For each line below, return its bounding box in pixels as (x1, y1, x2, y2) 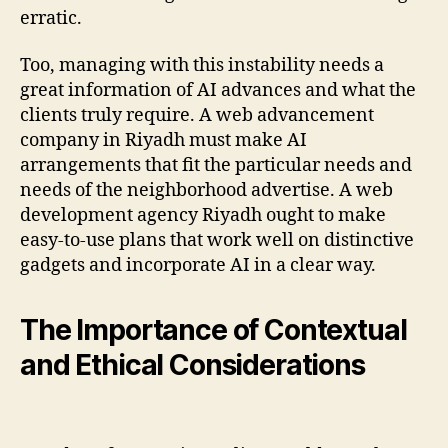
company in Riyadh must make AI (20, 129, 307, 153)
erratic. (20, 6, 82, 30)
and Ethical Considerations (20, 348, 365, 383)
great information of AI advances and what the (20, 79, 416, 103)
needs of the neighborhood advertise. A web (20, 179, 393, 203)
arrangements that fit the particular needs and (20, 154, 412, 178)
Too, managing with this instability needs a (20, 54, 384, 78)
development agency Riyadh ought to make (20, 204, 386, 228)
